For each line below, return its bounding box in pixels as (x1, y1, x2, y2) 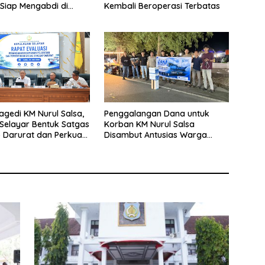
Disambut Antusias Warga (104, 129, 207, 140)
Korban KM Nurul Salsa (104, 118, 195, 130)
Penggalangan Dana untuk (104, 108, 209, 119)
